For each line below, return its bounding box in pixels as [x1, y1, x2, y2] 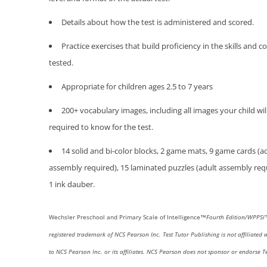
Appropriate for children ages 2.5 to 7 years [61, 81, 213, 92]
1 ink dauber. [49, 179, 95, 190]
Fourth [206, 213, 226, 221]
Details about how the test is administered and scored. [61, 17, 254, 27]
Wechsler [49, 213, 75, 221]
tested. [49, 57, 73, 68]
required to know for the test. [49, 122, 153, 132]
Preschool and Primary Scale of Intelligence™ [75, 213, 206, 221]
